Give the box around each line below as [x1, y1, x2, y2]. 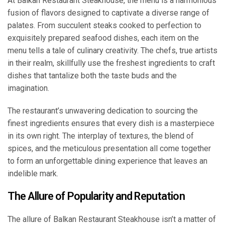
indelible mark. [8, 169, 58, 179]
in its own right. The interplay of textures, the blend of [8, 131, 194, 141]
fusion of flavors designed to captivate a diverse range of [8, 8, 209, 18]
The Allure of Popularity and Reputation [8, 190, 185, 203]
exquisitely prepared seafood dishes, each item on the [8, 33, 199, 43]
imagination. [8, 83, 49, 93]
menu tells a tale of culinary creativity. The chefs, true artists [8, 46, 217, 56]
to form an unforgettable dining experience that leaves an [8, 156, 207, 166]
